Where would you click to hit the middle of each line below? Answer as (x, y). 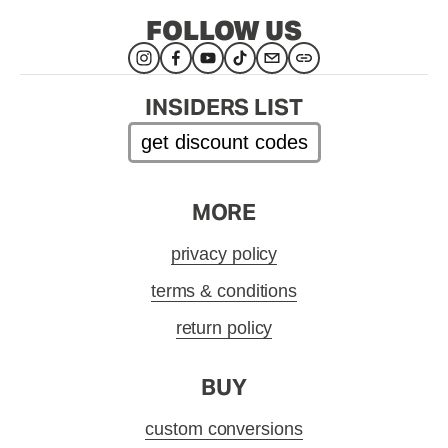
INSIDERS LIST (224, 107)
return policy (224, 328)
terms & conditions (224, 291)
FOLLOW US (224, 31)
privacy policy (224, 254)
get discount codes (224, 142)
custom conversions (224, 429)
